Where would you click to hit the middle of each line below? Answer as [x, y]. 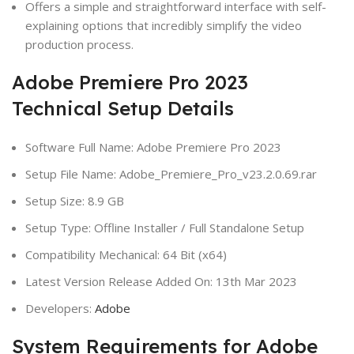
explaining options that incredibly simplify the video [164, 25]
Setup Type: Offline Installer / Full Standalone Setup [165, 227]
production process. [80, 44]
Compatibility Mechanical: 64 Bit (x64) [126, 254]
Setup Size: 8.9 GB [75, 200]
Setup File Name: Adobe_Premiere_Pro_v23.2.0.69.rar [171, 173]
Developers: [60, 308]
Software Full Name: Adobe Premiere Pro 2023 [154, 147]
